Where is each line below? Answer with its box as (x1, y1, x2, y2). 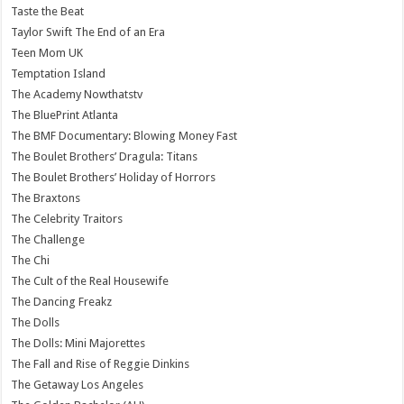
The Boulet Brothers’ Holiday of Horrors (11, 170, 216, 185)
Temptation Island (11, 67, 106, 81)
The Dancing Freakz (11, 295, 113, 309)
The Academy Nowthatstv (11, 87, 143, 102)
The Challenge (11, 233, 86, 247)
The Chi (11, 253, 50, 268)
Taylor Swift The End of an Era (11, 25, 166, 40)
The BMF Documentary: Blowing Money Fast (11, 129, 238, 143)
